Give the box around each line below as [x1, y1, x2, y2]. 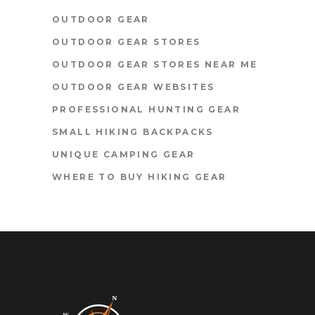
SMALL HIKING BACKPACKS [52, 126, 214, 137]
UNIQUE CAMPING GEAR [52, 148, 195, 160]
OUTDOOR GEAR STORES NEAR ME [52, 58, 258, 70]
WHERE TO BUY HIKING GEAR [52, 171, 227, 182]
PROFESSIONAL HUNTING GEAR [52, 103, 240, 115]
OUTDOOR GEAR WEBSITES [52, 81, 215, 92]
